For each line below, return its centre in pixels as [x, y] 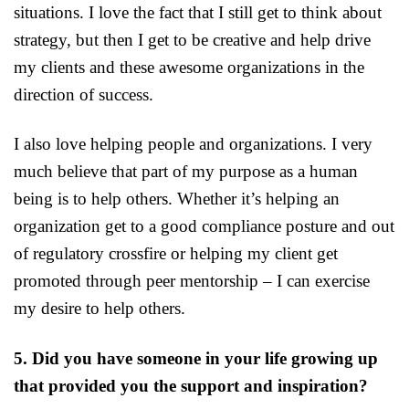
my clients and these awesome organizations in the [189, 67]
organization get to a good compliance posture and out [204, 226]
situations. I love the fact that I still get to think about [198, 12]
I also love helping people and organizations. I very [193, 144]
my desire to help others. [100, 309]
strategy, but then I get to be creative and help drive [192, 39]
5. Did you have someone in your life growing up [196, 359]
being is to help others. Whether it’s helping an [177, 199]
